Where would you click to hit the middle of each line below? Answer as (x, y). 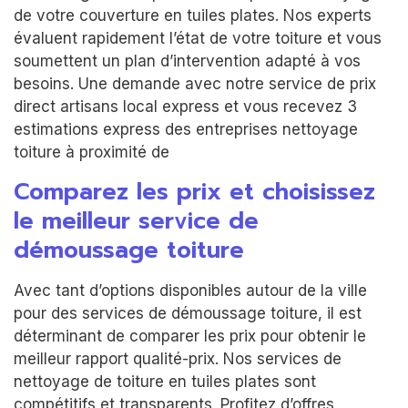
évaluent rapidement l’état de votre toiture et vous (198, 39)
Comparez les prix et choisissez (194, 192)
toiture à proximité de (92, 153)
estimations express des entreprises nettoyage (186, 130)
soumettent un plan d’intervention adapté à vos (187, 61)
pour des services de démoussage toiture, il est (188, 313)
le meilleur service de (136, 221)
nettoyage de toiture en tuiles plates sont (165, 381)
